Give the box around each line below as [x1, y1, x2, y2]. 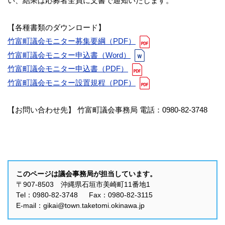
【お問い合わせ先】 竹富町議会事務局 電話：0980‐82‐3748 [8, 105, 207, 115]
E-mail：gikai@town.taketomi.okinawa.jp [16, 202, 145, 210]
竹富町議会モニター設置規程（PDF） [8, 78, 136, 87]
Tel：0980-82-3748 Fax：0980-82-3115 [16, 191, 153, 199]
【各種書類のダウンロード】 [8, 23, 105, 32]
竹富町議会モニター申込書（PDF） [8, 64, 128, 73]
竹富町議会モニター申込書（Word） [8, 50, 131, 59]
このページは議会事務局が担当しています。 [16, 170, 157, 178]
